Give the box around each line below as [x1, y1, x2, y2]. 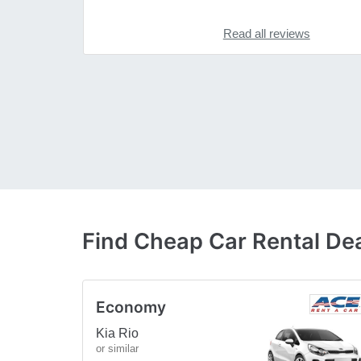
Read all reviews [222, 27, 310, 41]
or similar [96, 342, 139, 355]
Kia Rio [96, 326, 139, 340]
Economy [96, 297, 166, 317]
